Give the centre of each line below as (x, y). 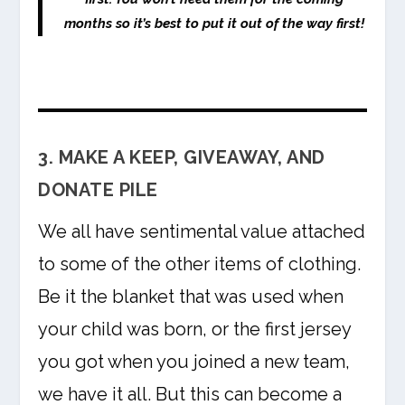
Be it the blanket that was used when (191, 297)
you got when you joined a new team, (194, 362)
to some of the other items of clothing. (200, 264)
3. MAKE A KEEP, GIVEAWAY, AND (182, 158)
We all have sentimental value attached (202, 232)
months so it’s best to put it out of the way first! (214, 24)
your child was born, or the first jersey (195, 330)
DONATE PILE (98, 190)
